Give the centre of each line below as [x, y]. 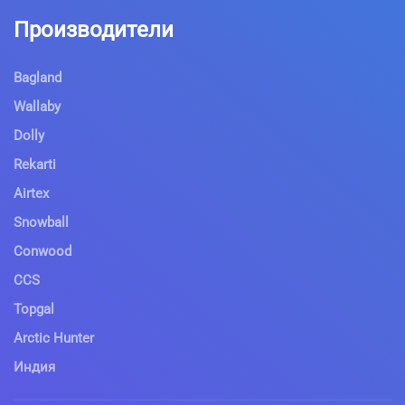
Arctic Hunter [54, 338]
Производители [94, 29]
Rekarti [35, 164]
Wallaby [37, 106]
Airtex [31, 193]
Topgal [34, 309]
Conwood [42, 251]
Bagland [38, 77]
